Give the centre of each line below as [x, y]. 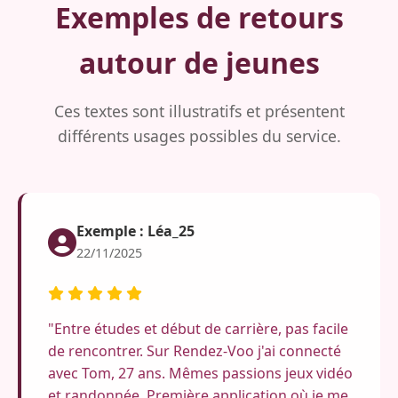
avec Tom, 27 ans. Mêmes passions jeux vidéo [200, 373]
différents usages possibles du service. [199, 135]
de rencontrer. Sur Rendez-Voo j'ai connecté [195, 350]
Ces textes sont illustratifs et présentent [199, 111]
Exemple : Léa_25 [135, 231]
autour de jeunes [199, 62]
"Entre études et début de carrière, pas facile [198, 328]
